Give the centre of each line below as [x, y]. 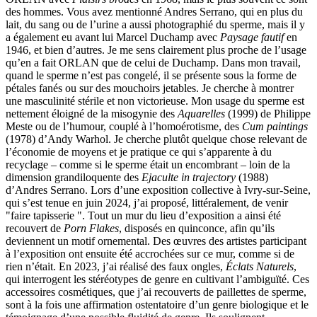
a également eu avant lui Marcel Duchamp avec [113, 38]
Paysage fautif [252, 38]
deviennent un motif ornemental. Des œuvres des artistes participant [156, 241]
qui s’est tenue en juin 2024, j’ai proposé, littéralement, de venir [147, 203]
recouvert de [35, 229]
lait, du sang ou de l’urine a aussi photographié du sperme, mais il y [155, 25]
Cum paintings [275, 127]
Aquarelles [201, 114]
